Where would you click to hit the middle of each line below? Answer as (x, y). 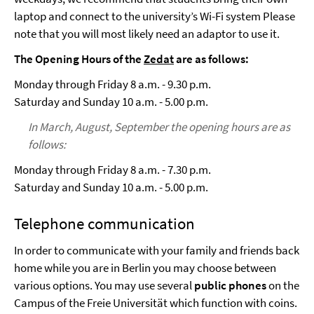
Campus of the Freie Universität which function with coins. (156, 303)
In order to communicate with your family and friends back (157, 250)
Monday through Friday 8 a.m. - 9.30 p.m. (112, 84)
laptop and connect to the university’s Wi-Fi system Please (155, 16)
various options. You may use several (104, 285)
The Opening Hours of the (79, 59)
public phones (230, 285)
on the (283, 285)
